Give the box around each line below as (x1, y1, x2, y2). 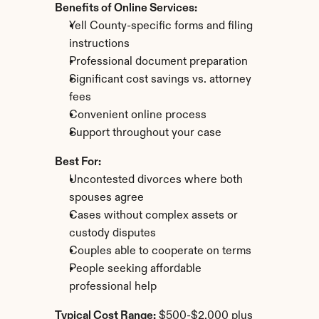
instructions (68, 38, 130, 50)
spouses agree (68, 192, 144, 204)
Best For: (54, 157, 101, 168)
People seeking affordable (68, 263, 202, 275)
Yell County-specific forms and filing (68, 21, 253, 32)
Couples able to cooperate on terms (68, 246, 251, 257)
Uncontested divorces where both (68, 174, 243, 186)
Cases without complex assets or (68, 210, 238, 221)
